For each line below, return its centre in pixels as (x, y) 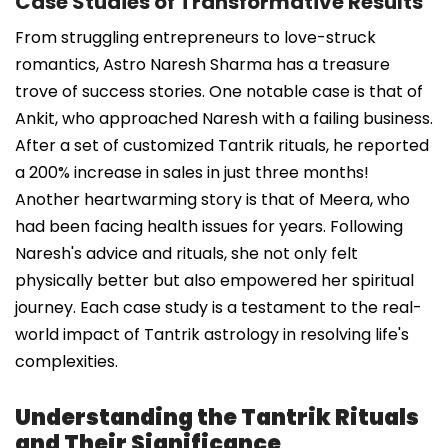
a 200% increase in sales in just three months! (192, 172)
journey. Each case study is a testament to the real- (218, 307)
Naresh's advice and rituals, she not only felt (186, 253)
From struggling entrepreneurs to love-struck (195, 37)
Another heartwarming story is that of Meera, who (212, 199)
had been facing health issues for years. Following (209, 226)
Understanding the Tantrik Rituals (217, 417)
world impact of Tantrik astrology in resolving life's (212, 334)
